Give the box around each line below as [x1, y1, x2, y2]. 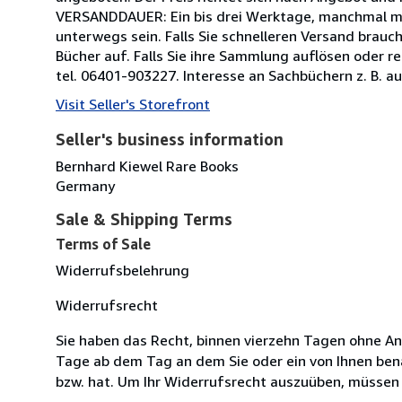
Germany [56, 176, 115, 195]
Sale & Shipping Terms [56, 208, 232, 229]
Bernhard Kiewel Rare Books [56, 156, 239, 175]
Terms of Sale [56, 234, 151, 253]
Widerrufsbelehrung [56, 260, 189, 279]
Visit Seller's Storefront [56, 94, 210, 113]
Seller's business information [56, 128, 284, 149]
